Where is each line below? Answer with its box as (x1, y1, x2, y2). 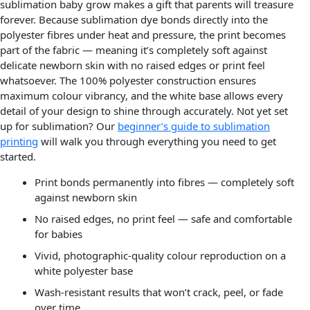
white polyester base (34, 264, 133, 278)
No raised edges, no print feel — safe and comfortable (34, 212, 292, 226)
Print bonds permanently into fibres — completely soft (34, 175, 294, 190)
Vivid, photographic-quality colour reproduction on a (34, 248, 286, 263)
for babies (34, 227, 82, 241)
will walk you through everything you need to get (38, 134, 276, 149)
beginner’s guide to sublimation (118, 119, 270, 134)
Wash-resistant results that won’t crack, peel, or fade (34, 285, 283, 300)
